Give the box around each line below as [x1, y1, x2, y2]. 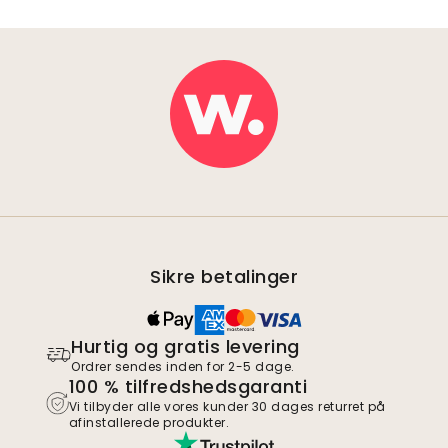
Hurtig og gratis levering [71, 334, 300, 360]
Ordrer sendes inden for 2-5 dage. [71, 358, 295, 376]
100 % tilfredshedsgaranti [68, 374, 308, 400]
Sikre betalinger [150, 264, 298, 290]
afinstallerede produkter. [68, 414, 230, 432]
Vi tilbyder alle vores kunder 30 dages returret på [68, 398, 386, 416]
